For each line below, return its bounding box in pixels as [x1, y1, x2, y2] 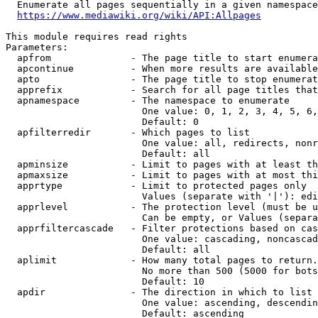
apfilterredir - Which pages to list [6, 127, 250, 138]
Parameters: [6, 42, 68, 53]
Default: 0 [6, 116, 199, 127]
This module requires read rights [6, 31, 187, 42]
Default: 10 [6, 276, 204, 287]
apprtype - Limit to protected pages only [6, 180, 307, 191]
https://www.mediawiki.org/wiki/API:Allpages [17, 10, 261, 21]
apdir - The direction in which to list [6, 287, 312, 297]
